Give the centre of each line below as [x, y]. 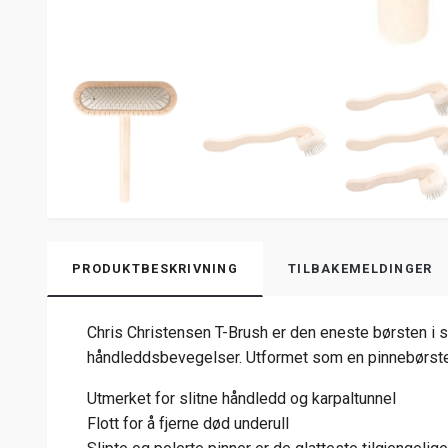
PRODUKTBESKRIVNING [155, 269]
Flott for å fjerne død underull [188, 424]
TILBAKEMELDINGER [360, 269]
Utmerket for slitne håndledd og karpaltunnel [241, 399]
